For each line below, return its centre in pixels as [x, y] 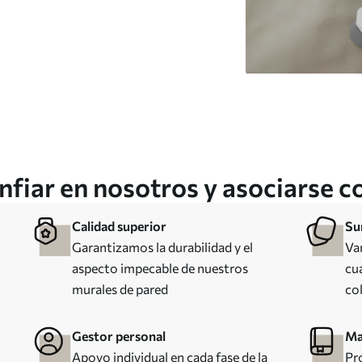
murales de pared [120, 289]
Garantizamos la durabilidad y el [162, 247]
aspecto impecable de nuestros [160, 268]
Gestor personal [118, 336]
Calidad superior [119, 226]
